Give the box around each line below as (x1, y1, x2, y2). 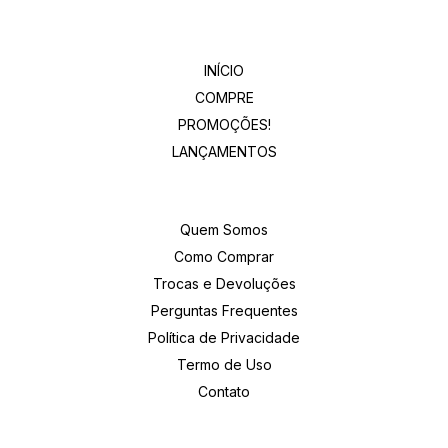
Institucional (174, 184, 274, 206)
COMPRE (194, 89, 254, 107)
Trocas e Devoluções (152, 275, 296, 293)
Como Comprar (174, 248, 274, 266)
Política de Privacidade (148, 329, 300, 347)
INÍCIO (204, 62, 244, 80)
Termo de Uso (176, 356, 272, 374)
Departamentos (160, 25, 288, 47)
